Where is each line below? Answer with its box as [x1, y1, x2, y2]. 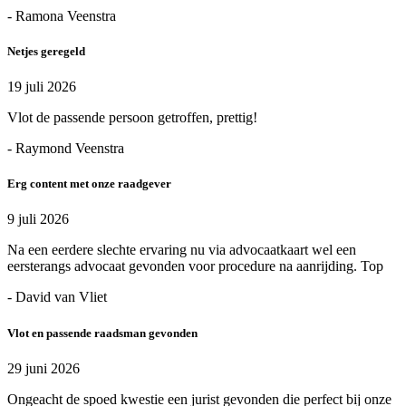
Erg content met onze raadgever [7, 177, 171, 191]
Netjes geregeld [7, 43, 85, 58]
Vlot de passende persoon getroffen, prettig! [7, 110, 257, 126]
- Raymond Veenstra [7, 140, 124, 157]
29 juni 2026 [7, 360, 80, 376]
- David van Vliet [7, 289, 107, 305]
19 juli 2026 [7, 79, 76, 95]
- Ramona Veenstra [7, 7, 116, 24]
